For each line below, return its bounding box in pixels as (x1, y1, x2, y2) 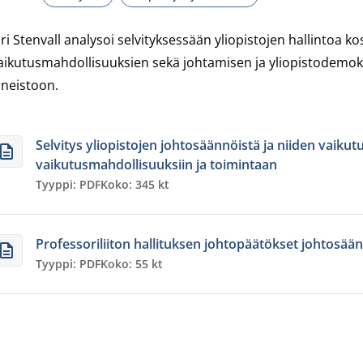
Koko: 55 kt (100, 256, 163, 271)
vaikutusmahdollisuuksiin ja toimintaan (36, 156, 277, 173)
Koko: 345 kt (100, 177, 169, 192)
